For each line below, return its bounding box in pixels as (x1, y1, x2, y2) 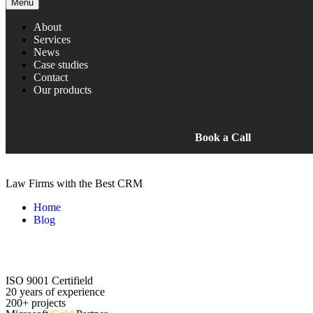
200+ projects (6, 296, 66, 309)
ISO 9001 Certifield (6, 274, 93, 286)
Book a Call (195, 131, 251, 143)
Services (34, 33, 71, 45)
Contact (34, 71, 68, 83)
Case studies (34, 58, 88, 71)
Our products (34, 83, 92, 96)
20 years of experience (6, 285, 105, 298)
